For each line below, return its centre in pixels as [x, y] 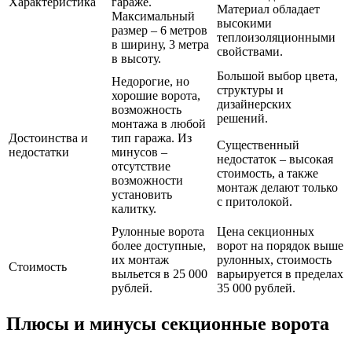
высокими [244, 23]
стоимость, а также [268, 173]
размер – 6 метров [159, 30]
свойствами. [250, 51]
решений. [242, 118]
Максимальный [153, 16]
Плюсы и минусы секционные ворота [168, 323]
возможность [147, 109]
